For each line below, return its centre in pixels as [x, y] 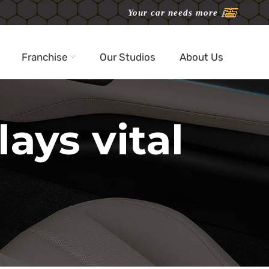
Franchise [45, 57]
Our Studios [128, 57]
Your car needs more [173, 13]
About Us [202, 57]
